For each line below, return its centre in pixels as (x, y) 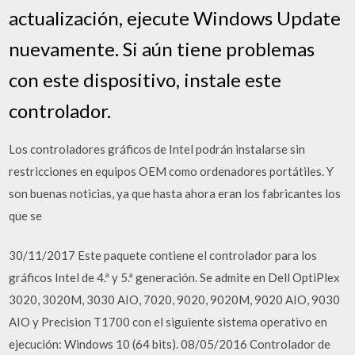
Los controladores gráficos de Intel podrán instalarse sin (157, 149)
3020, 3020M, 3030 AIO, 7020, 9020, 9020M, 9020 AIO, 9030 (175, 300)
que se (26, 215)
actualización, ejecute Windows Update (175, 17)
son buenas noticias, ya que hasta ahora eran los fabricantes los (175, 193)
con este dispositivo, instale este (145, 79)
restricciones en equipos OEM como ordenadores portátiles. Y (172, 171)
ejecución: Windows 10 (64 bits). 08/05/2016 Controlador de (170, 344)
